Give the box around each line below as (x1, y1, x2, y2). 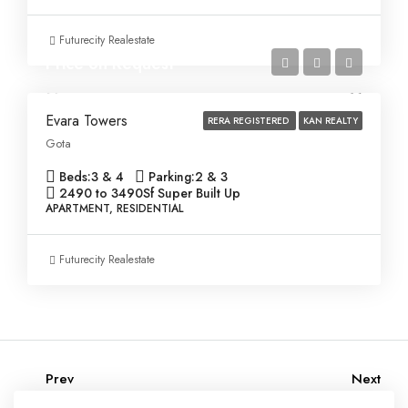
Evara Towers (46, 110, 127, 131)
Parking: (148, 168, 195, 186)
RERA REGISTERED (208, 114, 291, 127)
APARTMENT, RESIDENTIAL (46, 200, 183, 217)
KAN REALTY (303, 114, 358, 127)
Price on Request (46, 52, 174, 76)
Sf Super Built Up (143, 184, 240, 202)
